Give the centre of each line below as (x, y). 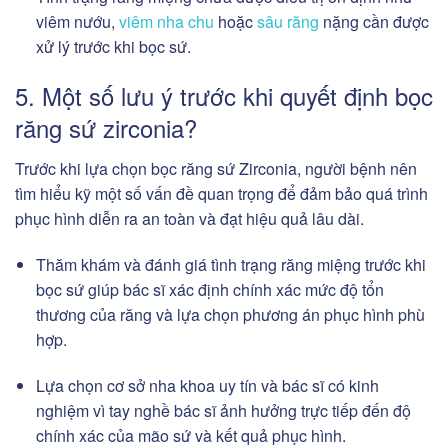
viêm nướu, (77, 22)
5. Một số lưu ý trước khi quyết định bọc (224, 95)
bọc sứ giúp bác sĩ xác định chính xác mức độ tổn (209, 289)
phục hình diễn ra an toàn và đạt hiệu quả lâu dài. (189, 218)
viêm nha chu (166, 22)
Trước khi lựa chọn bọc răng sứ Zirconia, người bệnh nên (216, 168)
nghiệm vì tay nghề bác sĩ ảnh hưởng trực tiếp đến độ (223, 410)
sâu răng (287, 22)
